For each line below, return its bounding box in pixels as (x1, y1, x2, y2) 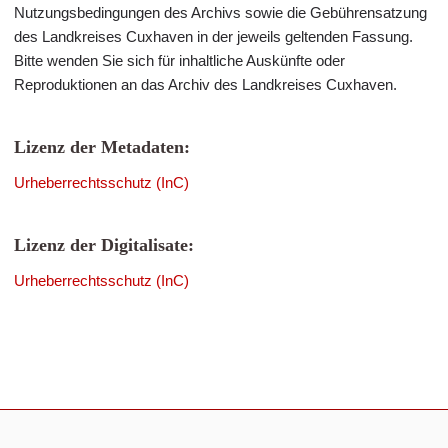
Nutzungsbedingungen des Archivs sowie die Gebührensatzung (14, 4, 427, 21)
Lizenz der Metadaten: (14, 137, 190, 157)
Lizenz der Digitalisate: (14, 235, 194, 255)
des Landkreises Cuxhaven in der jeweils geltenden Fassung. (14, 28, 413, 45)
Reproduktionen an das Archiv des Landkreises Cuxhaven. (14, 76, 397, 93)
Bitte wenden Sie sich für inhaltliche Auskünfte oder (14, 52, 345, 69)
